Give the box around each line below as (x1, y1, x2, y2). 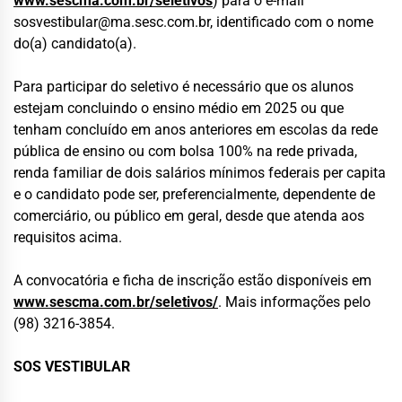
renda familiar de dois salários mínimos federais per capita (13, 164, 386, 182)
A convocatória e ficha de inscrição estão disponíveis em (13, 272, 371, 290)
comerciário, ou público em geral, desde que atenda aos (13, 207, 364, 225)
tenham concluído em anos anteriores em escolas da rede (13, 121, 378, 139)
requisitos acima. (13, 229, 122, 247)
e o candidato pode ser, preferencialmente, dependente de (13, 186, 375, 204)
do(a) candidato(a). (13, 35, 136, 53)
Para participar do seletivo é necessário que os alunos (13, 78, 354, 96)
